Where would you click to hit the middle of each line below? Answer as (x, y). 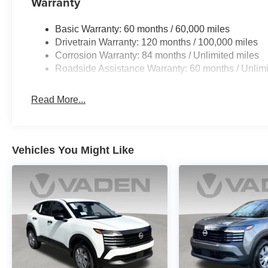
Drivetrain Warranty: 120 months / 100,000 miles (157, 42)
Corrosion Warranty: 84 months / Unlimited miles (157, 55)
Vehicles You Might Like (73, 150)
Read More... (59, 99)
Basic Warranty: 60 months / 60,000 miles (143, 29)
